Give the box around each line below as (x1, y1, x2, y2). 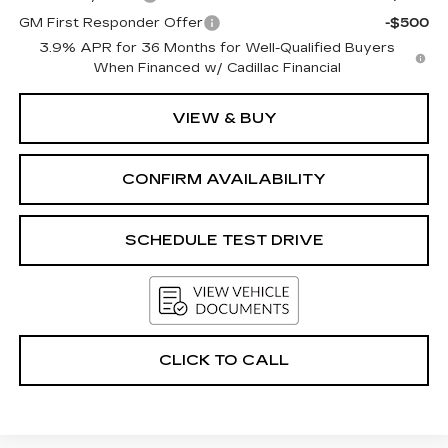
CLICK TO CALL (159, 350, 289, 369)
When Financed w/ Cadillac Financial (92, 59, 341, 76)
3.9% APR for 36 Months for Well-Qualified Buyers (38, 39, 395, 56)
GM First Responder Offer (18, 14, 203, 31)
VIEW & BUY (171, 108, 277, 127)
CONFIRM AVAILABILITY (122, 169, 326, 188)
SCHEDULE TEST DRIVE (124, 230, 324, 249)
